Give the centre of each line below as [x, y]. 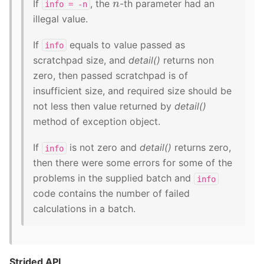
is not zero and [103, 148]
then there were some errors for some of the [133, 163]
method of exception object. [97, 121]
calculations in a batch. [84, 209]
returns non [187, 60]
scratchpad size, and [81, 60]
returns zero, [201, 148]
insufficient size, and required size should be [132, 90]
